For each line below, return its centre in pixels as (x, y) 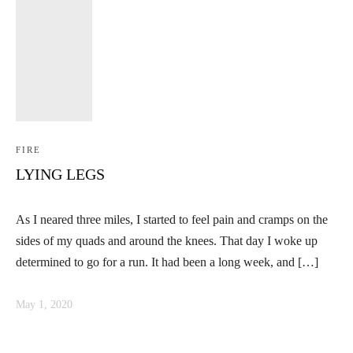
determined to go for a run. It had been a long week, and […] (167, 262)
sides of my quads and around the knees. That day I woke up (167, 241)
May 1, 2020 (44, 305)
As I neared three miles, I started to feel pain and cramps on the (172, 220)
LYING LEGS (60, 174)
